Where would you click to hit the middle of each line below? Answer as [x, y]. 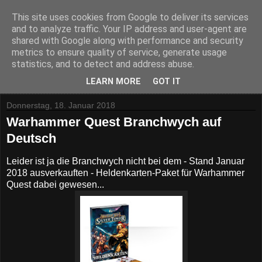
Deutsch [31, 138]
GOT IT [167, 82]
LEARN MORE [113, 82]
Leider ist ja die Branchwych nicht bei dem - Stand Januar [125, 161]
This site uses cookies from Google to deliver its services [130, 17]
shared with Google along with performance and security [127, 41]
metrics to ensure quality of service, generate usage [119, 52]
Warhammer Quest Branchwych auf [114, 122]
